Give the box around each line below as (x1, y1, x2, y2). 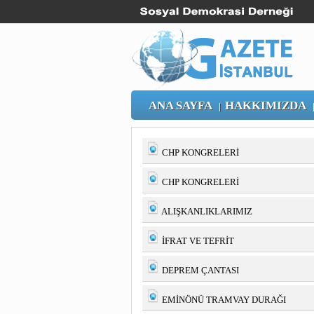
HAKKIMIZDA (225, 99, 306, 112)
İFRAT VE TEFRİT (162, 235, 234, 246)
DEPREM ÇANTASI (162, 265, 239, 275)
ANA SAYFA (149, 99, 212, 112)
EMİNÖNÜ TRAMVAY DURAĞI (162, 294, 286, 305)
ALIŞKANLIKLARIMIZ (161, 206, 252, 217)
